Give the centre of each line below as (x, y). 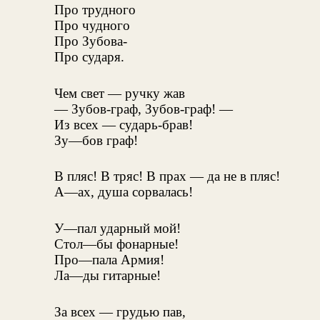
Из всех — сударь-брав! (124, 124)
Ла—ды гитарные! (107, 276)
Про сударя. (89, 56)
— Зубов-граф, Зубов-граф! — (144, 109)
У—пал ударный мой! (117, 229)
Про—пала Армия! (109, 260)
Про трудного (95, 9)
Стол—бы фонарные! (116, 244)
